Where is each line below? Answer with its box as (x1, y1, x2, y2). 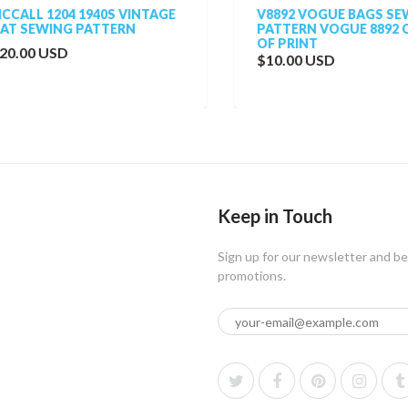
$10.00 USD (240, 51, 319, 68)
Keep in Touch (218, 205, 332, 227)
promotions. (218, 268, 286, 283)
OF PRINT (240, 36, 301, 51)
